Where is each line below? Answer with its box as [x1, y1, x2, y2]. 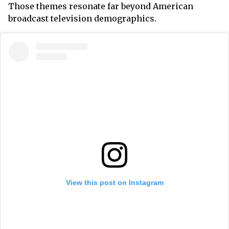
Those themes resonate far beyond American [8, 1, 193, 11]
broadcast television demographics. [8, 13, 156, 24]
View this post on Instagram [65, 178, 164, 187]
